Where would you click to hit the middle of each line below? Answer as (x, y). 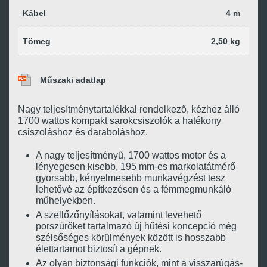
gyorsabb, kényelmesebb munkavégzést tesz (131, 178)
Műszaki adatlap (73, 80)
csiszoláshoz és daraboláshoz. (83, 132)
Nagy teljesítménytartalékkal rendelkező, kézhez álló (129, 109)
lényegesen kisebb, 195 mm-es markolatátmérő (136, 167)
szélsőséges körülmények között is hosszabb (131, 237)
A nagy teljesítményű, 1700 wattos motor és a (131, 155)
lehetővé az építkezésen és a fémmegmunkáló (133, 189)
